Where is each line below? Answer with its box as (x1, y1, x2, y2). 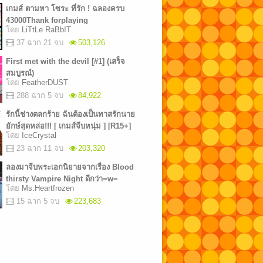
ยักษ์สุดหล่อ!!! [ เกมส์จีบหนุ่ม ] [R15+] (5, 122, 131, 130)
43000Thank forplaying (5, 16, 88, 25)
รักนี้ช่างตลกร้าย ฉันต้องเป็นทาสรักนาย (5, 110, 135, 119)
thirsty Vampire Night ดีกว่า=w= (5, 174, 118, 183)
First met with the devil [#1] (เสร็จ (5, 57, 125, 66)
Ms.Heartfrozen (21, 184, 74, 193)
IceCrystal (21, 131, 56, 140)
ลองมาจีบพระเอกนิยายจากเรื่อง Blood (5, 163, 134, 171)
